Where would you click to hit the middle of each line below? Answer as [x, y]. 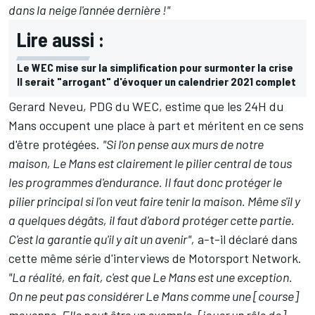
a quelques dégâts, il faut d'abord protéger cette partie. [152, 220]
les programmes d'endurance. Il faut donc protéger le [145, 182]
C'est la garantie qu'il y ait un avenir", [102, 239]
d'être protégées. [56, 144]
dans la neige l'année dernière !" [89, 9]
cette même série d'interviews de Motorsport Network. [155, 258]
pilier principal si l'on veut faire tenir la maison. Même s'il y [154, 201]
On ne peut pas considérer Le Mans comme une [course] [154, 296]
